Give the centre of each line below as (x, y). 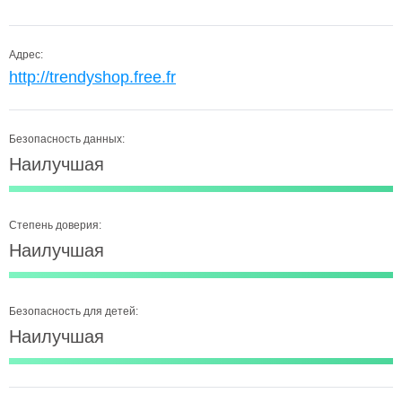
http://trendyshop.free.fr (92, 77)
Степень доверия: (55, 225)
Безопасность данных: (67, 139)
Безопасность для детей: (74, 311)
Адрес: (26, 55)
